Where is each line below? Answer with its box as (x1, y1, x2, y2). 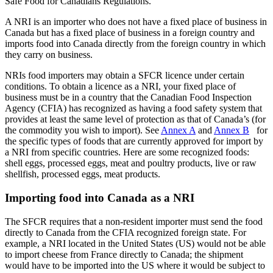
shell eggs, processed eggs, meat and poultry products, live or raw (5, 158, 257, 169)
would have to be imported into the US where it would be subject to (5, 260, 265, 271)
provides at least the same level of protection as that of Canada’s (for (5, 114, 266, 125)
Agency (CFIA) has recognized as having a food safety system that (5, 103, 262, 114)
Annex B (214, 125, 249, 136)
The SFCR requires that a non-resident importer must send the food (5, 216, 263, 227)
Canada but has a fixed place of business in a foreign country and (5, 27, 255, 38)
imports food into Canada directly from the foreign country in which (5, 38, 266, 49)
